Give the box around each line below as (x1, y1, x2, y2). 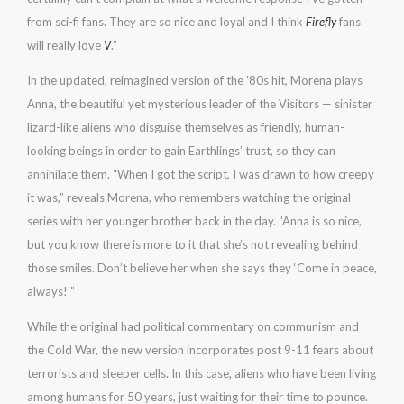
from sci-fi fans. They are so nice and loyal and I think (27, 14, 306, 29)
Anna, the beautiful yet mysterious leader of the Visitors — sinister (27, 96, 372, 111)
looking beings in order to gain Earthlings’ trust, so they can (27, 143, 335, 158)
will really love (27, 38, 104, 52)
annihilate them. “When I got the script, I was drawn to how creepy (27, 167, 374, 181)
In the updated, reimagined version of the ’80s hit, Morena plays (27, 73, 363, 87)
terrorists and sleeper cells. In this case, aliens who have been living (27, 366, 376, 381)
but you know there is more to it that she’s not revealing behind (27, 237, 358, 252)
